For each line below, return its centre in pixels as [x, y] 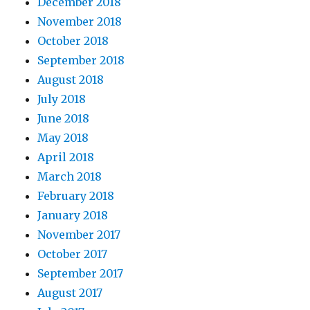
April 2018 [66, 157]
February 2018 [76, 195]
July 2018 [62, 99]
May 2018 [63, 137]
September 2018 [81, 60]
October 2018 [73, 40]
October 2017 [73, 254]
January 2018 [73, 215]
